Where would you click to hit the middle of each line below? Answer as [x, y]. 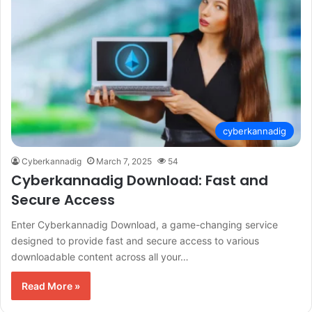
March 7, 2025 [124, 162]
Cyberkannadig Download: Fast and [140, 181]
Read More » [51, 286]
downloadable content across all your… [100, 257]
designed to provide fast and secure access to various [135, 241]
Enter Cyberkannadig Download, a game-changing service [145, 225]
